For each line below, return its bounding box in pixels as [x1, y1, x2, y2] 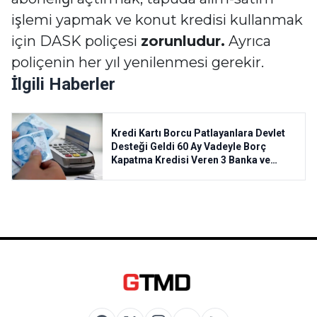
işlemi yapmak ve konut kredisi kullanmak [11, 11, 303, 28]
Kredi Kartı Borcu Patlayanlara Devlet [111, 127, 285, 139]
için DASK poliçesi [11, 33, 141, 50]
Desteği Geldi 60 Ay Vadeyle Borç [111, 140, 266, 152]
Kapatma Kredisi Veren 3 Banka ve [111, 154, 270, 166]
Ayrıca [225, 33, 271, 50]
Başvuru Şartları [111, 167, 185, 179]
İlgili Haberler [11, 74, 115, 94]
